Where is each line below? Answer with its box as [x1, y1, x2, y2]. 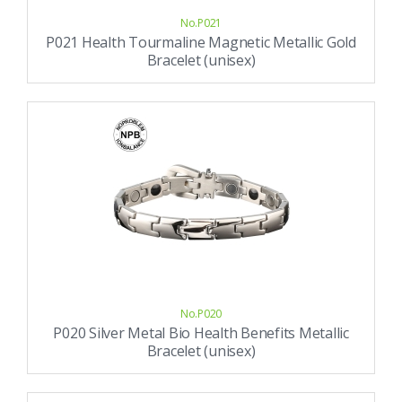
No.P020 [179, 306, 223, 321]
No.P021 [179, 15, 223, 31]
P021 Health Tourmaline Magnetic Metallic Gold [46, 32, 356, 52]
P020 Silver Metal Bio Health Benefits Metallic [53, 323, 349, 343]
